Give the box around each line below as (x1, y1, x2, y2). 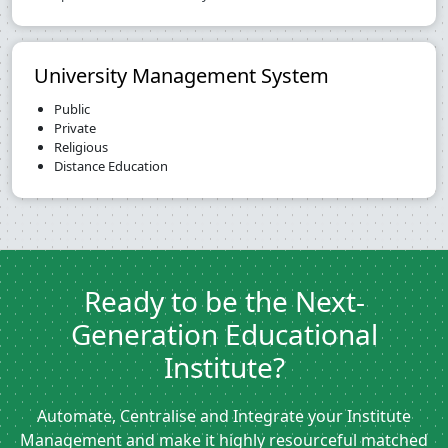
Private (54, 119, 96, 138)
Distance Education (54, 157, 168, 176)
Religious (54, 138, 108, 157)
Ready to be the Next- (83, 282, 365, 321)
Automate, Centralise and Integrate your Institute (37, 405, 411, 428)
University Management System (34, 62, 329, 90)
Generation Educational (70, 315, 378, 354)
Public (54, 100, 90, 119)
